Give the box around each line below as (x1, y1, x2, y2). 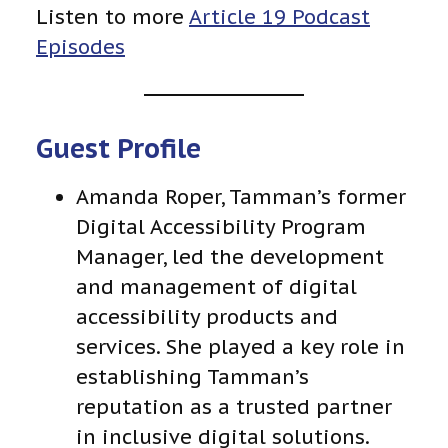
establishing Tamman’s (76, 363, 309, 390)
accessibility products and (76, 303, 338, 330)
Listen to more (36, 4, 189, 31)
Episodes (36, 34, 125, 61)
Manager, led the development (76, 243, 384, 270)
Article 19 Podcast (189, 4, 370, 31)
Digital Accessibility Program (76, 213, 366, 240)
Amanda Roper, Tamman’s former (76, 183, 406, 210)
